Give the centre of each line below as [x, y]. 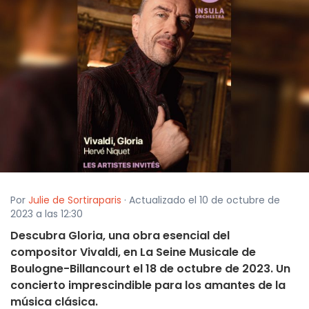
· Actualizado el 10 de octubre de [201, 200]
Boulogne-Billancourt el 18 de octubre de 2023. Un [150, 269]
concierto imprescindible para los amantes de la [148, 286]
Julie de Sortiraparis [75, 200]
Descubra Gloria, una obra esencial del [120, 236]
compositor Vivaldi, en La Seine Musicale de [133, 252]
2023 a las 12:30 [47, 214]
